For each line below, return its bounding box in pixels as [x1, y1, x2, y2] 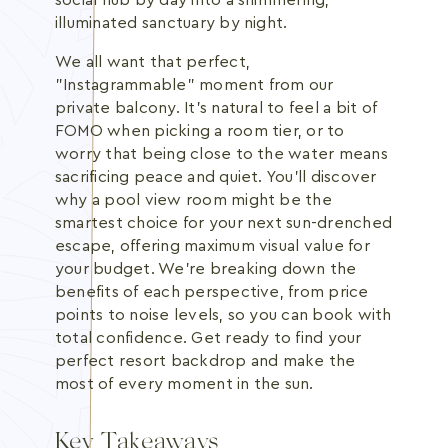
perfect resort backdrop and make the [55, 353, 356, 369]
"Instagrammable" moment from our [55, 77, 334, 93]
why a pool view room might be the [55, 192, 332, 208]
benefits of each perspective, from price [55, 284, 369, 300]
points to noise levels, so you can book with [55, 307, 392, 323]
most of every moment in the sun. [55, 376, 314, 392]
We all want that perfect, [55, 54, 251, 70]
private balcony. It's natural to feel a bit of [55, 100, 378, 116]
